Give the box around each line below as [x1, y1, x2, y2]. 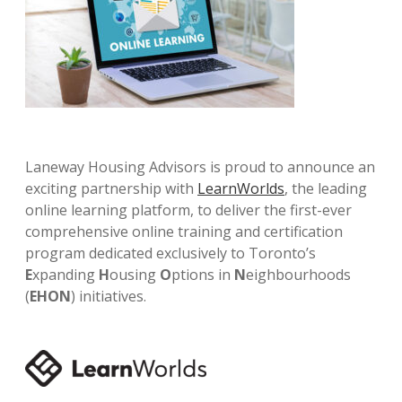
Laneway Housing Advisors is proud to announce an [25, 157, 375, 178]
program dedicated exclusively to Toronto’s [25, 243, 316, 264]
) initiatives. [71, 286, 146, 307]
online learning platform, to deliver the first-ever [25, 200, 352, 221]
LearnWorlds [197, 179, 284, 199]
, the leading [284, 179, 367, 199]
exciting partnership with [25, 179, 197, 199]
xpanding [32, 265, 99, 285]
